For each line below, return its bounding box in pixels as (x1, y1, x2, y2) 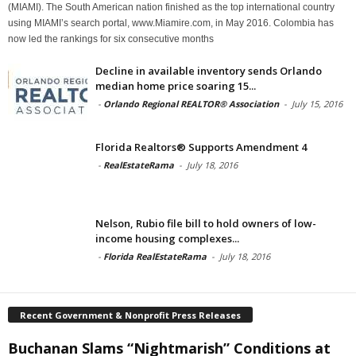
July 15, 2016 (292, 98, 342, 110)
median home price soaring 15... (95, 79, 256, 94)
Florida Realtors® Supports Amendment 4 (95, 140, 307, 155)
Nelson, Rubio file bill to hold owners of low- (95, 216, 316, 231)
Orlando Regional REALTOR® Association (103, 98, 279, 110)
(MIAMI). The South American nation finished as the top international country (8, 2, 335, 14)
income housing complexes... (95, 231, 239, 246)
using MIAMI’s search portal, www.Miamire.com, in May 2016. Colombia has (8, 17, 334, 29)
